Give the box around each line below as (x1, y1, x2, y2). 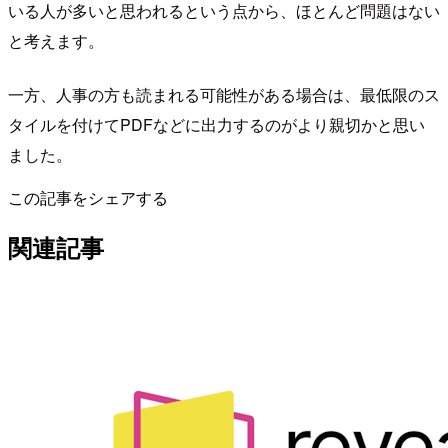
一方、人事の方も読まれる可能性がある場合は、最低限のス (8, 82, 440, 106)
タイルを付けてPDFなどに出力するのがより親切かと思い (8, 112, 425, 136)
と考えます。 (8, 28, 104, 52)
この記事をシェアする (8, 185, 168, 209)
